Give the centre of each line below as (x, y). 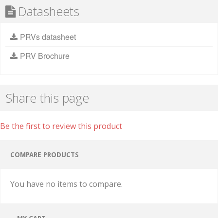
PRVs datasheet (48, 37)
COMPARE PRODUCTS (45, 155)
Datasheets (49, 11)
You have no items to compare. (66, 184)
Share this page (47, 98)
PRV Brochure (45, 56)
